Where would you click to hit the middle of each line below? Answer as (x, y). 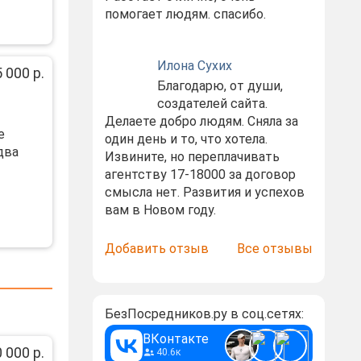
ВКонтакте (175, 339)
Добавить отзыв (156, 249)
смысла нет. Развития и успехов (204, 192)
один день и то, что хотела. (186, 139)
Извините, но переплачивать (192, 157)
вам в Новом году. (160, 210)
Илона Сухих (194, 66)
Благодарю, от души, (220, 86)
